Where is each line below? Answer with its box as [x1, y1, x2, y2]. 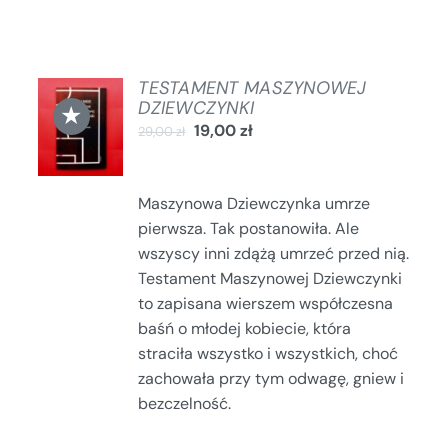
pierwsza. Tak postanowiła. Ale [138, 217, 360, 239]
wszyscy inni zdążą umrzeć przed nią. [138, 242, 410, 264]
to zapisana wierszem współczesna [138, 292, 394, 314]
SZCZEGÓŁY [52, 165, 129, 182]
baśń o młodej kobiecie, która [138, 317, 352, 339]
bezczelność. [138, 392, 232, 414]
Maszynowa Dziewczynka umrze [138, 192, 371, 214]
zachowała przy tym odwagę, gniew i [138, 367, 405, 389]
